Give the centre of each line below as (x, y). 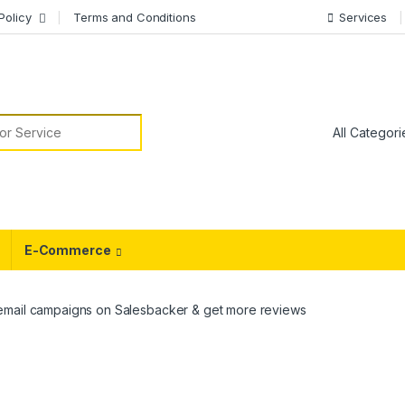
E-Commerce (67, 250)
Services (363, 17)
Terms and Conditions (135, 17)
